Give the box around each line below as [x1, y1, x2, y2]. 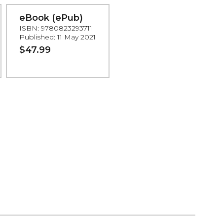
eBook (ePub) [19, 12, 83, 23]
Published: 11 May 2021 [19, 33, 96, 41]
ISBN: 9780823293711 [19, 24, 93, 33]
